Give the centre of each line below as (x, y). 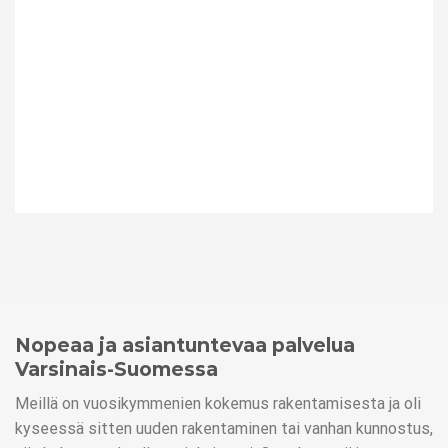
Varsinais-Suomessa (116, 369)
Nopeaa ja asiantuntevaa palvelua (185, 345)
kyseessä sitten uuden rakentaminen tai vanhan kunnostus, (224, 428)
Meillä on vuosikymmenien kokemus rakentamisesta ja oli (218, 403)
